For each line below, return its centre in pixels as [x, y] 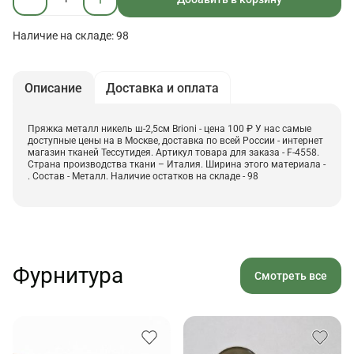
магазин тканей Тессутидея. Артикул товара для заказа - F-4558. [173, 153]
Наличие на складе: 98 [72, 36]
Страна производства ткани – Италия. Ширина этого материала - [177, 165]
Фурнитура [68, 276]
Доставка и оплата [162, 88]
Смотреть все [291, 276]
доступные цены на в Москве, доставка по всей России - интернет [175, 141]
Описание [53, 88]
